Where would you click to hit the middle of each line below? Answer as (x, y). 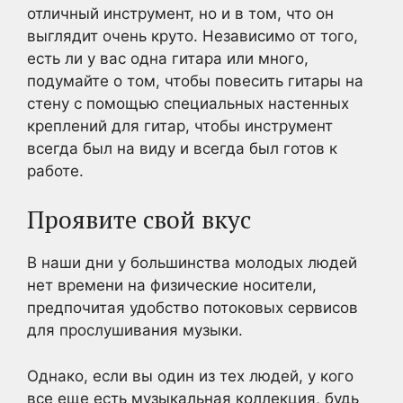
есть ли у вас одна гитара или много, (168, 58)
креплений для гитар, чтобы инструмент (180, 125)
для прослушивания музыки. (135, 330)
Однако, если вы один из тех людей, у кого (190, 376)
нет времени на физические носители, (172, 285)
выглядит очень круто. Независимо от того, (193, 36)
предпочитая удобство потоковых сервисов (193, 308)
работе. (55, 170)
